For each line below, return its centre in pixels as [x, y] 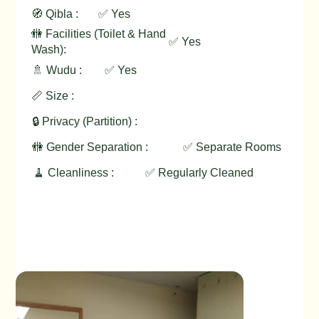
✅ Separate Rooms [232, 147]
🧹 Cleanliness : [73, 172]
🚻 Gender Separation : [90, 147]
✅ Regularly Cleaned [200, 172]
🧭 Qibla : [55, 14]
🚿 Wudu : [57, 70]
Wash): [49, 50]
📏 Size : [53, 96]
